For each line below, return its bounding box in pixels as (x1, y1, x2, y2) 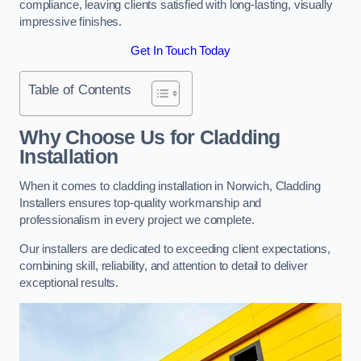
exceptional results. (19, 276, 119, 289)
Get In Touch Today (131, 44, 230, 57)
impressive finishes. (19, 15, 122, 29)
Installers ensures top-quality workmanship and (19, 197, 262, 210)
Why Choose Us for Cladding (19, 126, 280, 148)
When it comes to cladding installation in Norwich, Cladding (19, 180, 321, 193)
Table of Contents (28, 81, 131, 98)
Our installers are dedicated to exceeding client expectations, (19, 242, 330, 255)
